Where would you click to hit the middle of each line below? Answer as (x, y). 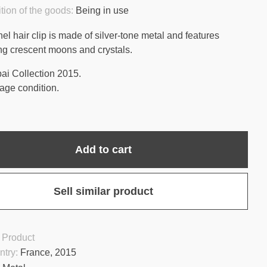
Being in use (103, 10)
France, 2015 (49, 252)
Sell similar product (104, 191)
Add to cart (104, 150)
